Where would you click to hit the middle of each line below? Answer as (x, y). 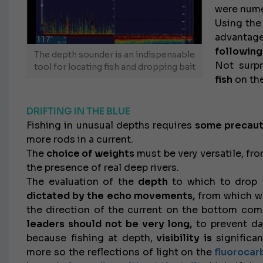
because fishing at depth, (90, 238)
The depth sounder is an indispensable (114, 55)
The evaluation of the (80, 182)
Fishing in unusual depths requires (109, 125)
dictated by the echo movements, (111, 196)
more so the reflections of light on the (119, 252)
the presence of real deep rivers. (103, 168)
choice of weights (89, 154)
